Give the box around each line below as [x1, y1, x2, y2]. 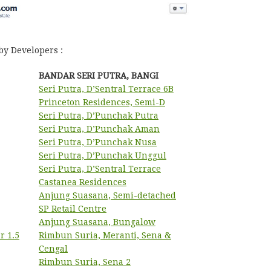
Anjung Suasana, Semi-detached [39, 191, 176, 200]
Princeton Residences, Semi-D [39, 97, 165, 107]
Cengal [39, 244, 68, 253]
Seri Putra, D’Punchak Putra [39, 111, 158, 120]
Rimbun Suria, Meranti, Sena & [39, 230, 171, 240]
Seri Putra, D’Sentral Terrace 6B [39, 84, 174, 94]
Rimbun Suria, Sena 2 [39, 257, 131, 267]
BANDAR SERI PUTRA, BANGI [39, 71, 158, 80]
